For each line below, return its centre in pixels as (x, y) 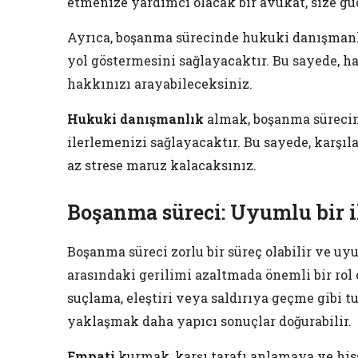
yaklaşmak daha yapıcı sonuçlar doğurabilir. (209, 321)
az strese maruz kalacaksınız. (162, 165)
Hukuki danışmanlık (135, 119)
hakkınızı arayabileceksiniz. (160, 84)
